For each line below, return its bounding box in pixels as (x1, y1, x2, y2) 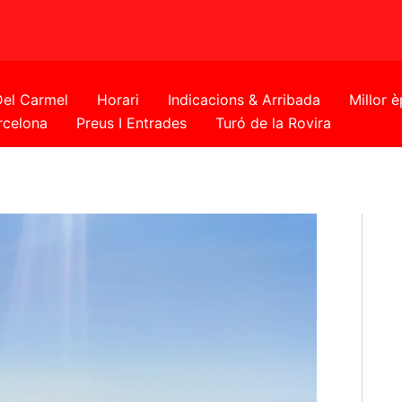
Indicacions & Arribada (168, 91, 320, 109)
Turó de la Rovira (215, 114, 331, 132)
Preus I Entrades (76, 114, 187, 132)
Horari (97, 91, 139, 109)
